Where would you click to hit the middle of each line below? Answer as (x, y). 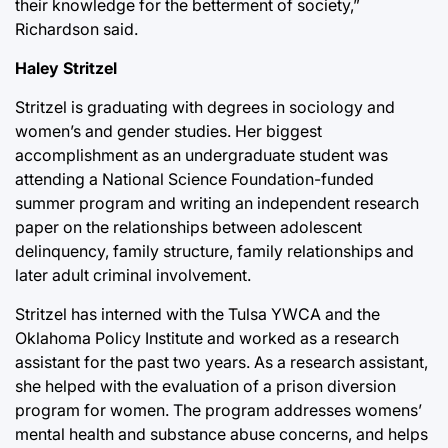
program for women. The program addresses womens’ (218, 409)
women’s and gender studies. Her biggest (168, 130)
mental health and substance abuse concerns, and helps (221, 433)
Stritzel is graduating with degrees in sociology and (205, 106)
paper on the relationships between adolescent (188, 226)
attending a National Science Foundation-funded (194, 178)
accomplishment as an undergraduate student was (201, 154)
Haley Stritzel (66, 67)
